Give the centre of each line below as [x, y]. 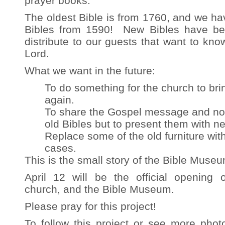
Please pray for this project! [90, 206]
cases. [61, 148]
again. [60, 100]
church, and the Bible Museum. [99, 189]
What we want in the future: [90, 71]
